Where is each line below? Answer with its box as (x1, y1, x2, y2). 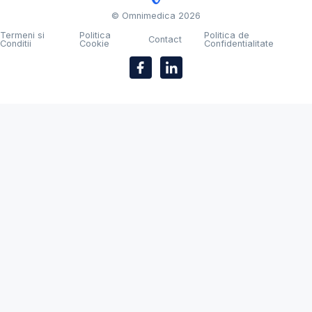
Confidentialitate (204, 38, 274, 49)
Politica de (204, 29, 250, 40)
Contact (148, 33, 182, 45)
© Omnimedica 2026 (111, 10, 201, 21)
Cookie (79, 38, 110, 49)
